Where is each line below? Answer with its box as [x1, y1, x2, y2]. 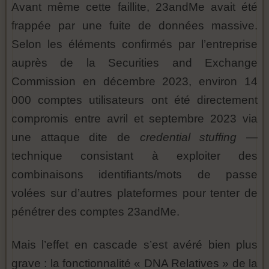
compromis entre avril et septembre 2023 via [11, 112, 258, 125]
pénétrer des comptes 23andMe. [11, 205, 180, 218]
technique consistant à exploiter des [11, 150, 258, 162]
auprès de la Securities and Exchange [11, 56, 258, 69]
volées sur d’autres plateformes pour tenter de [11, 187, 258, 199]
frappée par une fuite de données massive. [11, 19, 258, 32]
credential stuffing [139, 131, 237, 144]
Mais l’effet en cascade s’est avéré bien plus [11, 238, 258, 251]
